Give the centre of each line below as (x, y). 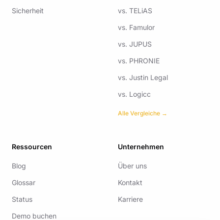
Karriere (130, 199)
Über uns (132, 166)
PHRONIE (144, 61)
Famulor (142, 27)
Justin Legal (149, 77)
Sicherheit (28, 11)
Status (22, 199)
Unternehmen (141, 147)
